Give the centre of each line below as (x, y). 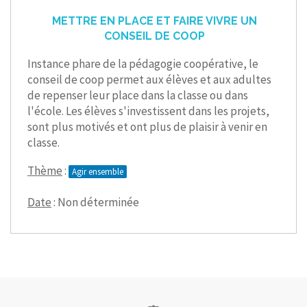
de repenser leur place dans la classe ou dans (138, 95)
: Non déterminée (95, 202)
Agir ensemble (98, 172)
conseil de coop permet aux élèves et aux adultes (149, 79)
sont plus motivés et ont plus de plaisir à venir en (147, 127)
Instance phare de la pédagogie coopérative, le (143, 64)
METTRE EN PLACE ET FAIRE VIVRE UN (154, 21)
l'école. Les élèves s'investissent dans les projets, (148, 111)
